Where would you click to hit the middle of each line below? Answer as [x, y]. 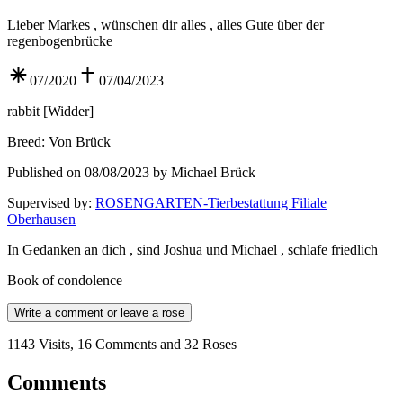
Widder [68, 112]
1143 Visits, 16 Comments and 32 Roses [122, 345]
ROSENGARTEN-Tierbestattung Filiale [211, 203]
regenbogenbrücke [60, 41]
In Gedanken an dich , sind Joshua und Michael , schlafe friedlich [193, 250]
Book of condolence [65, 281]
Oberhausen [41, 219]
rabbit [23, 112]
